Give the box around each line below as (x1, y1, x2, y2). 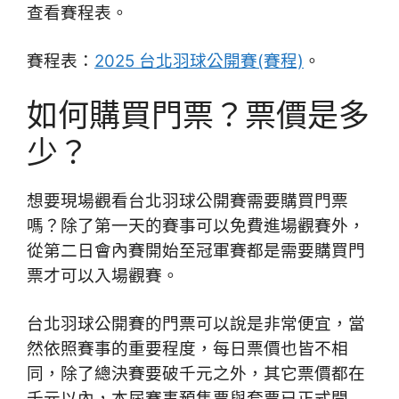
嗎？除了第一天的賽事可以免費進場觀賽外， (27, 216, 365, 237)
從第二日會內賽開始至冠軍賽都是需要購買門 (27, 240, 365, 262)
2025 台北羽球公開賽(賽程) (94, 50, 304, 71)
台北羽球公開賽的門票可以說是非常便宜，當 (27, 313, 365, 334)
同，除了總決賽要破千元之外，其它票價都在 (27, 362, 365, 384)
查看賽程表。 (27, 3, 128, 24)
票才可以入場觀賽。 (27, 265, 179, 287)
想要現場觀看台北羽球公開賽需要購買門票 (27, 191, 348, 212)
